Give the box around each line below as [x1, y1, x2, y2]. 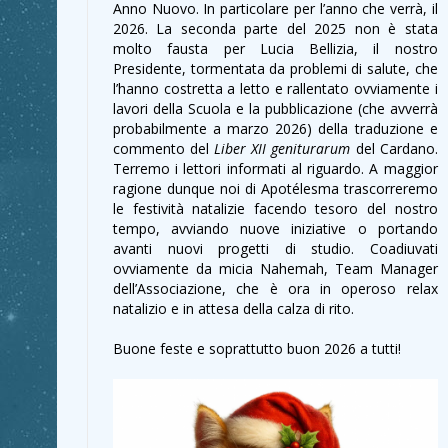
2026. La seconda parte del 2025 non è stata [113, 19, 438, 38]
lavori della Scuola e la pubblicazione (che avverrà [113, 99, 438, 118]
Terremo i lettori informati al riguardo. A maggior [113, 159, 438, 178]
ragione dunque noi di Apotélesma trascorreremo [113, 179, 438, 198]
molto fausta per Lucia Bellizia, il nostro [113, 39, 438, 58]
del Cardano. [350, 139, 438, 158]
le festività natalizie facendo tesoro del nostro [113, 199, 438, 218]
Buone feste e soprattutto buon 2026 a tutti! [113, 339, 401, 358]
